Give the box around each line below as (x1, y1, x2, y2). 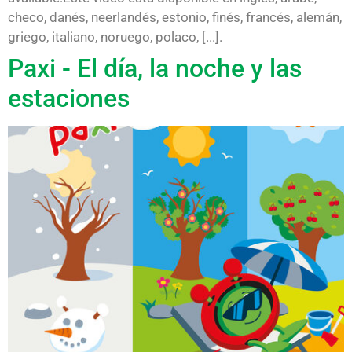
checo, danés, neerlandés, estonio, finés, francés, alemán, (8, 9, 342, 25)
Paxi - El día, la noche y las (8, 53, 302, 83)
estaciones (8, 82, 130, 113)
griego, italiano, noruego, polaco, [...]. (8, 28, 222, 45)
